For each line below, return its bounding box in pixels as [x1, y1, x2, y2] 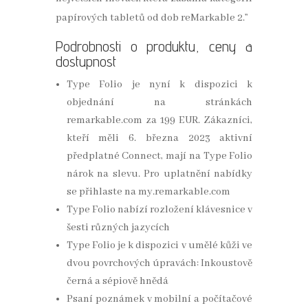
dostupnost [55, 52, 116, 71]
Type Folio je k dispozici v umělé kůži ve [66, 239, 253, 252]
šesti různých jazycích [66, 221, 170, 234]
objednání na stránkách [66, 96, 253, 109]
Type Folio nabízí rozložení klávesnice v [66, 203, 253, 217]
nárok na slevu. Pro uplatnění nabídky [66, 168, 253, 181]
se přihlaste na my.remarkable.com [66, 186, 230, 199]
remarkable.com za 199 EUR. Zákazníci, [66, 114, 253, 127]
